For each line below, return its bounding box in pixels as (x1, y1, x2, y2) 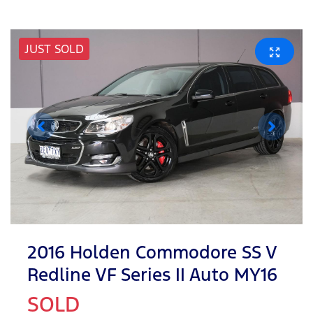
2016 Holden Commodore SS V (27, 240, 277, 263)
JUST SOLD (24, 41, 84, 57)
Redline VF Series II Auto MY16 (27, 263, 277, 286)
